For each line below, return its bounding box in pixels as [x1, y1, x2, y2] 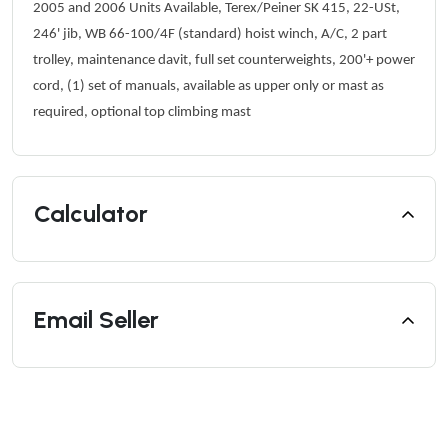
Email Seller [34, 305, 159, 335]
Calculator [34, 199, 148, 229]
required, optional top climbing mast [33, 105, 251, 121]
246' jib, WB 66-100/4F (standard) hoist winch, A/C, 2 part [33, 27, 387, 43]
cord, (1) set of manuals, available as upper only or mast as [33, 79, 384, 95]
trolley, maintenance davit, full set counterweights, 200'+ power [33, 53, 415, 69]
